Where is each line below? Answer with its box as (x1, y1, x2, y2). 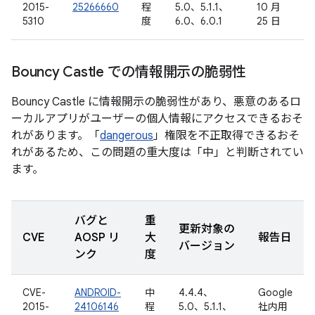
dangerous (100, 129, 153, 143)
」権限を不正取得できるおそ (153, 129, 300, 143)
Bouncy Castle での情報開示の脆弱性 (11, 63, 246, 81)
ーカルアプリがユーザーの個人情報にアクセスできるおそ (11, 112, 303, 126)
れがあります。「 (11, 129, 100, 143)
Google (258, 286, 292, 299)
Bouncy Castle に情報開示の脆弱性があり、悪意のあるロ (11, 95, 301, 109)
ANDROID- (75, 286, 121, 299)
